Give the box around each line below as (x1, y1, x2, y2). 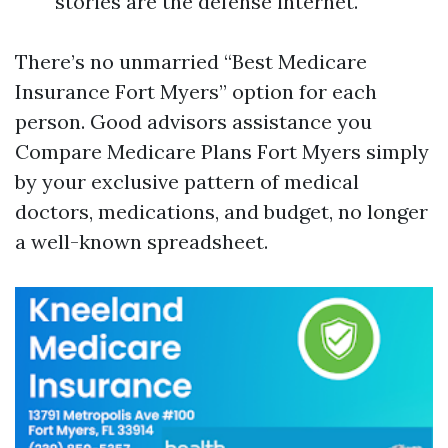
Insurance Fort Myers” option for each (15, 79, 377, 104)
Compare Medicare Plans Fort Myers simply (15, 139, 429, 164)
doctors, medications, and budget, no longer (15, 199, 428, 224)
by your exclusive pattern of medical (15, 169, 359, 194)
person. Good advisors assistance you (15, 109, 372, 134)
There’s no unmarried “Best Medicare (15, 49, 367, 74)
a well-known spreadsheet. (15, 229, 268, 254)
